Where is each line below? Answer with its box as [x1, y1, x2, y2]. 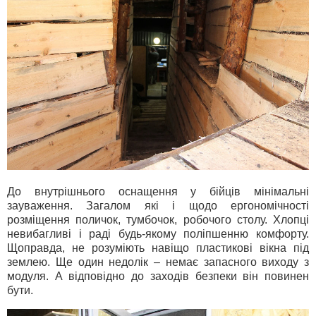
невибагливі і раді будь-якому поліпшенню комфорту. [7, 227, 309, 240]
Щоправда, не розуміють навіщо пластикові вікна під [7, 241, 309, 254]
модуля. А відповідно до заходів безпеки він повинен [7, 269, 309, 282]
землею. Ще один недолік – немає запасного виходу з [7, 255, 309, 268]
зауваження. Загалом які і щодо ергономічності [7, 199, 309, 212]
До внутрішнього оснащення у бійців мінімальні [7, 185, 309, 197]
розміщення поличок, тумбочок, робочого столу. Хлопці [7, 213, 309, 226]
